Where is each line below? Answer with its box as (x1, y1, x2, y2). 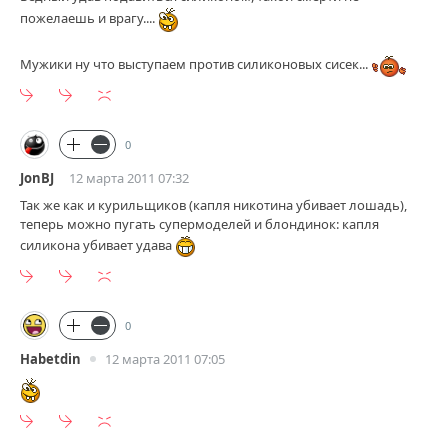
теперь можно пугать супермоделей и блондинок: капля (20, 215, 379, 234)
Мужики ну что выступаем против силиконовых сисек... (20, 55, 371, 74)
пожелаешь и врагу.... (20, 9, 158, 28)
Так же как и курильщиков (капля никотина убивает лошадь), (20, 196, 407, 215)
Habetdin (20, 349, 81, 368)
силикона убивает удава (20, 236, 175, 255)
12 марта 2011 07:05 (105, 349, 225, 368)
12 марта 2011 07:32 (69, 169, 189, 188)
